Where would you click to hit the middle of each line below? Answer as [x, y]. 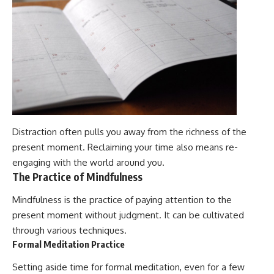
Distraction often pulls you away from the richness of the [129, 131]
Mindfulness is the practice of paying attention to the [122, 200]
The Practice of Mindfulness [77, 176]
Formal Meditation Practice [68, 244]
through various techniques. [69, 231]
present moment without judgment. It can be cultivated [128, 215]
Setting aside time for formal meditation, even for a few [128, 267]
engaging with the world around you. [88, 162]
